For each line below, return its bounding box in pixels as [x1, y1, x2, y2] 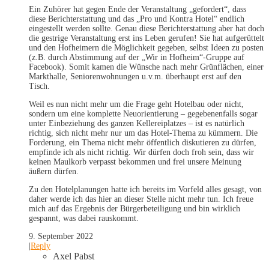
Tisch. [29, 82, 50, 91]
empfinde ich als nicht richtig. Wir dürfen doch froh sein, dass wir [29, 148, 254, 157]
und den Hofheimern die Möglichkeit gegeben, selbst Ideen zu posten [29, 43, 264, 53]
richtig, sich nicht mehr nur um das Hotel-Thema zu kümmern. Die [29, 128, 258, 138]
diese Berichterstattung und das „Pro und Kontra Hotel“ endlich [29, 14, 244, 24]
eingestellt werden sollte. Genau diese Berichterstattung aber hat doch [29, 24, 264, 34]
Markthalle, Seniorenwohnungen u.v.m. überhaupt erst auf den [29, 72, 241, 82]
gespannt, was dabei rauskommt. [29, 214, 139, 223]
